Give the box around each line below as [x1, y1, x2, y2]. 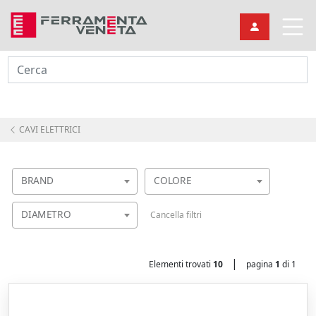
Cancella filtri [150, 209, 202, 221]
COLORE [154, 174, 192, 188]
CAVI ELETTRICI [17, 123, 80, 135]
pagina [246, 258, 275, 270]
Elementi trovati [149, 258, 213, 270]
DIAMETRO [21, 207, 71, 221]
